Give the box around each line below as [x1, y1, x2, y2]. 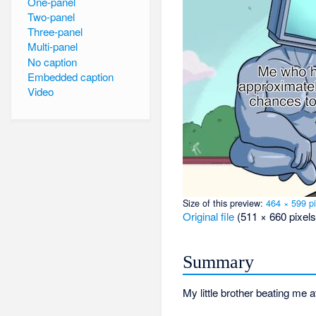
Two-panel [27, 8, 75, 24]
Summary [183, 252, 255, 273]
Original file [183, 209, 235, 224]
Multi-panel [27, 39, 78, 54]
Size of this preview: [183, 196, 267, 210]
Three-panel [27, 24, 83, 39]
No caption [27, 54, 77, 69]
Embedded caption [27, 69, 114, 85]
